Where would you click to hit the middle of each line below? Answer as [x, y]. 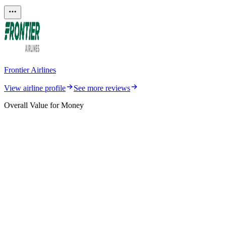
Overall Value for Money [44, 105]
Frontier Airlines [30, 70]
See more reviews [102, 88]
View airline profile [35, 88]
